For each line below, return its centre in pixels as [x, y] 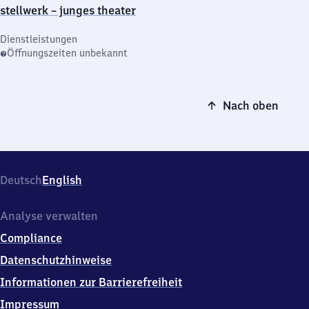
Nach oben [251, 106]
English [62, 180]
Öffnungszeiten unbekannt [67, 53]
